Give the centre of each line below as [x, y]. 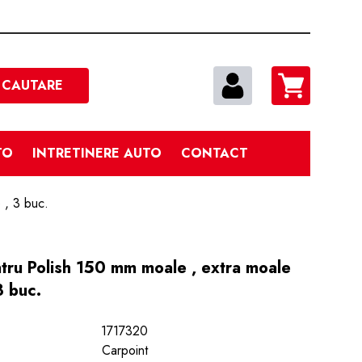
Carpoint [124, 350]
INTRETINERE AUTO [97, 153]
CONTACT [214, 153]
